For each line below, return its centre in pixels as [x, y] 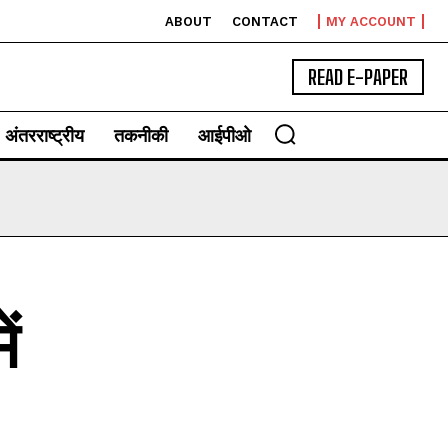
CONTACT [265, 21]
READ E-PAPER [358, 77]
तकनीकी [141, 135]
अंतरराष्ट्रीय [44, 135]
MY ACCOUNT [371, 21]
